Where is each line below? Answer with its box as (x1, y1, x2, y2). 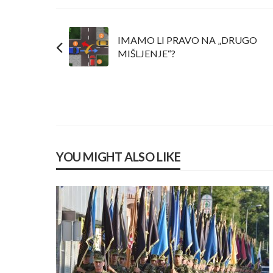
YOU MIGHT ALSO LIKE (56, 149, 181, 165)
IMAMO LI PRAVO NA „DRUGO (118, 34, 257, 46)
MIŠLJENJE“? (118, 47, 175, 59)
